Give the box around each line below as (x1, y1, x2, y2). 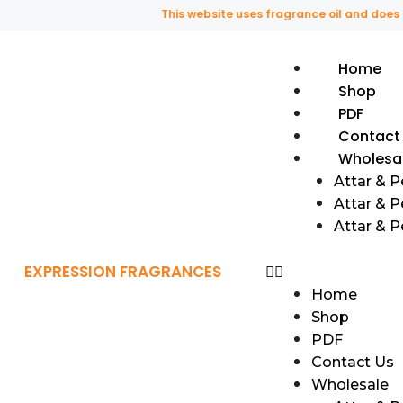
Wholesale (310, 375, 389, 393)
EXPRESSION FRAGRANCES (23, 260, 221, 282)
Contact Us (310, 353, 394, 371)
